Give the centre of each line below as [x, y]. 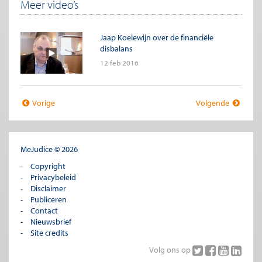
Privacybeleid [53, 177]
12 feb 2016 [119, 63]
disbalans [116, 49]
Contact [44, 210]
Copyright [48, 166]
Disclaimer [48, 188]
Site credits [49, 232]
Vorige [43, 103]
